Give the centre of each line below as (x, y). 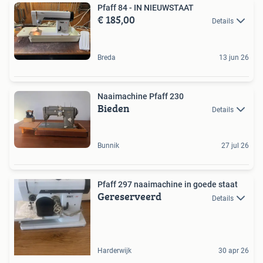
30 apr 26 (234, 251)
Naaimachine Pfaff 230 (141, 96)
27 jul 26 (235, 146)
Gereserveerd (129, 197)
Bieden (114, 108)
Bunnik (108, 146)
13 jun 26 (234, 57)
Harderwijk (114, 251)
